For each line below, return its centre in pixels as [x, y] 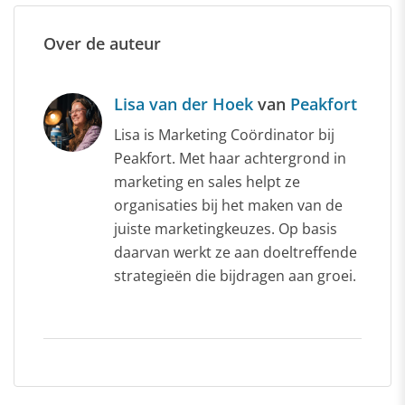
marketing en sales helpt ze [207, 181]
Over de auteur [102, 43]
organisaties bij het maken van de [228, 205]
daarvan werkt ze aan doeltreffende [235, 252]
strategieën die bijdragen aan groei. [235, 275]
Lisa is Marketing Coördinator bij [224, 134]
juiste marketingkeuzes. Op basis [226, 228]
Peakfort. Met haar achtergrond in [230, 158]
